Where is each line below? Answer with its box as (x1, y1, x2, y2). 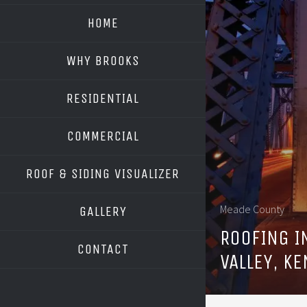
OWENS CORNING (75, 196, 147, 209)
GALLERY (79, 204, 127, 219)
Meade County (220, 201, 284, 216)
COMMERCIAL (66, 128, 139, 144)
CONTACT (77, 241, 129, 257)
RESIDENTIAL (66, 90, 139, 106)
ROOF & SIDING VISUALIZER (26, 166, 180, 182)
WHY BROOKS (66, 53, 140, 69)
